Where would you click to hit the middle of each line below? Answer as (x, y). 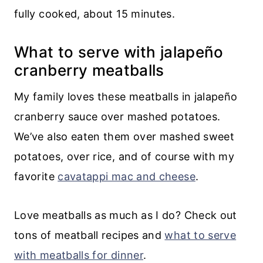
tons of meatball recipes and (90, 235)
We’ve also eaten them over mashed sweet (124, 136)
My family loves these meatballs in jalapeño (126, 96)
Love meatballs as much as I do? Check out (126, 215)
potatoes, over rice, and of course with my (124, 156)
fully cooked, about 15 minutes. (95, 14)
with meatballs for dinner (79, 255)
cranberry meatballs (89, 70)
